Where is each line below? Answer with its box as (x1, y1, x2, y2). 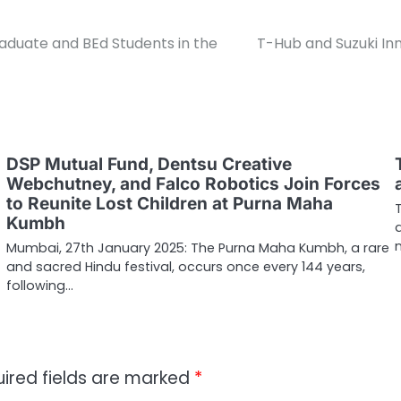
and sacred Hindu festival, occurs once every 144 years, (5, 258, 365, 277)
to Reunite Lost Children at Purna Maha (5, 193, 333, 215)
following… (5, 277, 73, 295)
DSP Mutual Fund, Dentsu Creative (5, 154, 292, 175)
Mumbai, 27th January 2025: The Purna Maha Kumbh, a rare (5, 239, 389, 258)
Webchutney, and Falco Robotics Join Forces (5, 174, 380, 195)
